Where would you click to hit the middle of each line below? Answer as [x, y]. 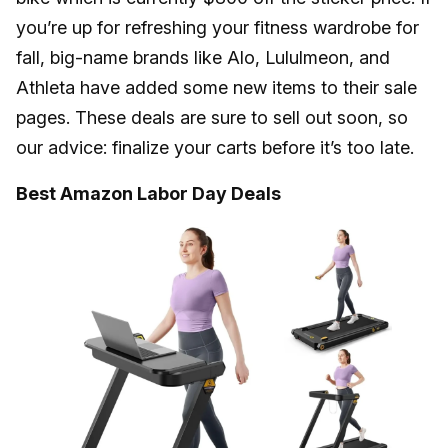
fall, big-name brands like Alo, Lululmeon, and [203, 58]
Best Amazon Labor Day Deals [148, 194]
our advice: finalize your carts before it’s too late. [217, 148]
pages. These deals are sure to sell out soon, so [212, 118]
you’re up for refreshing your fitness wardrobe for [217, 28]
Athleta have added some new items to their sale [216, 88]
